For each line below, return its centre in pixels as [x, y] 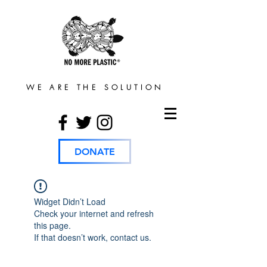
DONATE [95, 151]
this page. [52, 225]
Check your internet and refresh [94, 213]
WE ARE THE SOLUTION [95, 87]
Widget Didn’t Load [70, 201]
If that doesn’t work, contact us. [93, 237]
